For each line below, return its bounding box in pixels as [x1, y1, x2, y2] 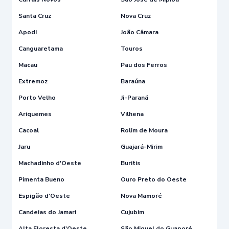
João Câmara [121, 28, 158, 36]
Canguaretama [18, 44, 63, 53]
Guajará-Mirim [121, 142, 163, 151]
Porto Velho [18, 93, 56, 102]
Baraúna [121, 77, 145, 85]
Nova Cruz [121, 11, 151, 20]
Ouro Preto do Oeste [121, 175, 187, 184]
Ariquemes [18, 109, 52, 118]
